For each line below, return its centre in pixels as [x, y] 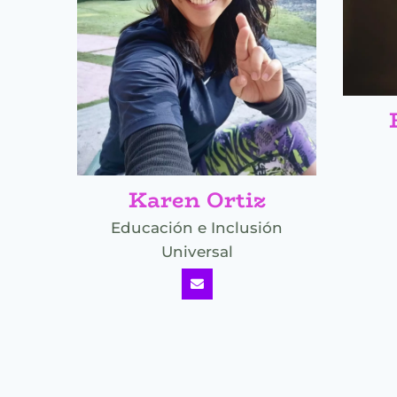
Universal [197, 251]
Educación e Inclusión [197, 227]
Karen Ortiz [197, 199]
